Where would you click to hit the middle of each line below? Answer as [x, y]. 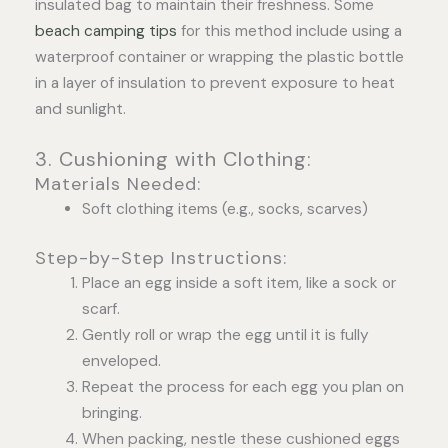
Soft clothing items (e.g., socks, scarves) [224, 209]
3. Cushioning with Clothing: [173, 159]
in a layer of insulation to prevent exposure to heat [215, 82]
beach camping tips [106, 30]
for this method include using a [289, 30]
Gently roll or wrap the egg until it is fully [225, 334]
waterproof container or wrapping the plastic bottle [219, 56]
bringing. [111, 412]
